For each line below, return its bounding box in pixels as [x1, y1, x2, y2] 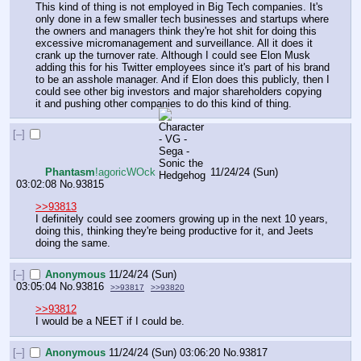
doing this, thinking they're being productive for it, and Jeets [35, 225, 313, 238]
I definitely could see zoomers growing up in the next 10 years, [35, 213, 328, 226]
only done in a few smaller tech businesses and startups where [35, 12, 329, 25]
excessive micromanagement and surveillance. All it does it [35, 36, 313, 49]
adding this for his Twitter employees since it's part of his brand [35, 60, 330, 73]
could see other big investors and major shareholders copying [35, 85, 322, 98]
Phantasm [45, 166, 96, 179]
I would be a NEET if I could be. [35, 315, 185, 328]
